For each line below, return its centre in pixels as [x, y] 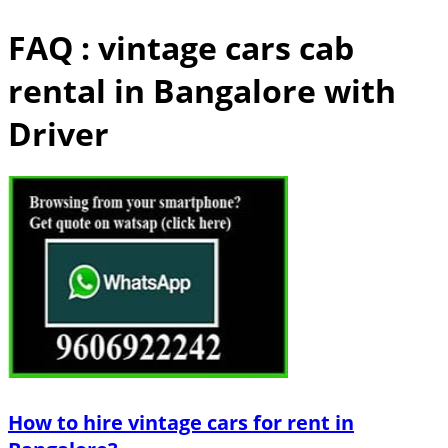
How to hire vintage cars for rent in [181, 422]
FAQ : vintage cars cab [181, 47]
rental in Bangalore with [202, 90]
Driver [58, 133]
